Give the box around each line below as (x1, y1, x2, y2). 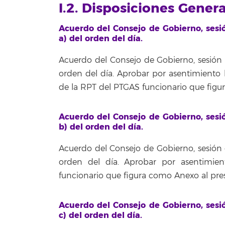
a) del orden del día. (59, 33, 143, 44)
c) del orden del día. (59, 210, 142, 220)
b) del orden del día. (59, 122, 143, 132)
